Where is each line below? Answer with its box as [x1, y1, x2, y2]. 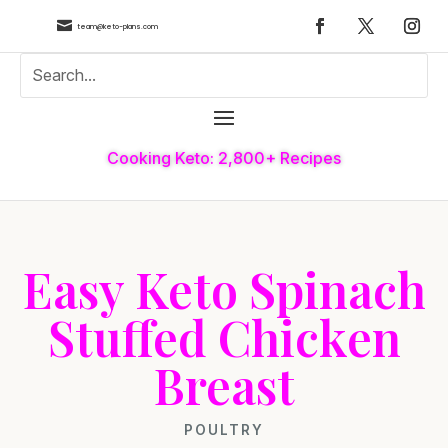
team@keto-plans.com [76, 21, 158, 31]
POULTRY [184, 421, 264, 438]
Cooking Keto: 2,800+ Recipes [107, 147, 341, 168]
